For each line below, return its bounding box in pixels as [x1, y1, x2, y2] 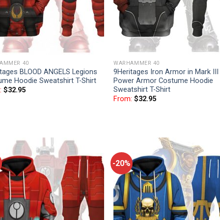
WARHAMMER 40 [113, 59, 160, 66]
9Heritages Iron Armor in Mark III [113, 67, 219, 76]
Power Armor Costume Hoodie [113, 76, 214, 85]
